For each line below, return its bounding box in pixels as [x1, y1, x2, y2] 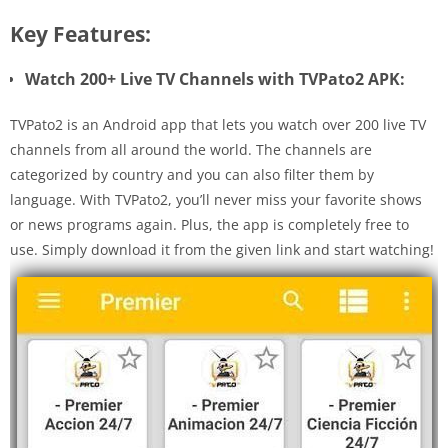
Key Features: [10, 19, 151, 48]
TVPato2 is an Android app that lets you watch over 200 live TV [10, 114, 426, 134]
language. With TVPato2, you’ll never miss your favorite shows [10, 189, 422, 209]
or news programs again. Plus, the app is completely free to [10, 214, 409, 234]
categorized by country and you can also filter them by [10, 164, 374, 184]
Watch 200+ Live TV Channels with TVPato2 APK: [25, 67, 405, 90]
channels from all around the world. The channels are [10, 139, 372, 159]
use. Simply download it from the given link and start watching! [10, 239, 434, 259]
